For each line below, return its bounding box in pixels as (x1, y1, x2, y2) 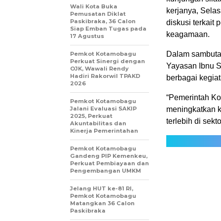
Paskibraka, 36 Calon (70, 18, 136, 25)
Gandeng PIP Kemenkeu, (70, 152, 147, 159)
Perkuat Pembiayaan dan (70, 160, 149, 167)
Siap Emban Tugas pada (70, 25, 147, 32)
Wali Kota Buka (70, 3, 117, 10)
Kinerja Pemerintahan (70, 127, 138, 134)
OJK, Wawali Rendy (70, 65, 129, 72)
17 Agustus (70, 33, 104, 39)
